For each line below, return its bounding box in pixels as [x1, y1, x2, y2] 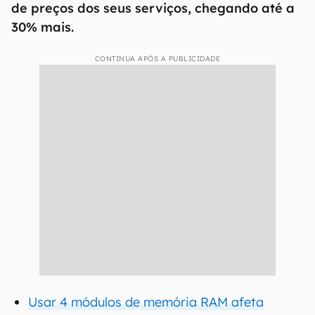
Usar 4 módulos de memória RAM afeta [28, 294, 264, 310]
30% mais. [11, 19, 74, 35]
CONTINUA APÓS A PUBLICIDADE [94, 54, 221, 63]
